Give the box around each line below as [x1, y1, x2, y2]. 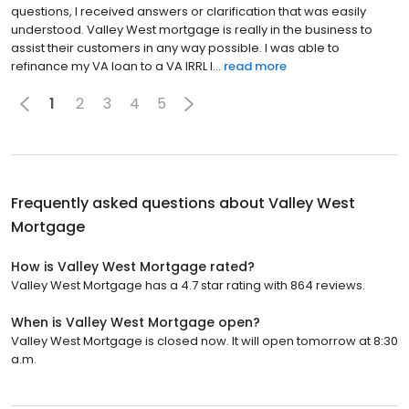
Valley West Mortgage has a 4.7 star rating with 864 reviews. [11, 276, 365, 294]
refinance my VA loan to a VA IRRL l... [11, 57, 221, 75]
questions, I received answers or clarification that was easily [11, 2, 366, 20]
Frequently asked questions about [11, 192, 268, 214]
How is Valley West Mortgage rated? [11, 257, 255, 276]
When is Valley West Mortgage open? [11, 312, 260, 331]
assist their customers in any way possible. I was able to [11, 38, 340, 57]
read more [224, 57, 287, 75]
